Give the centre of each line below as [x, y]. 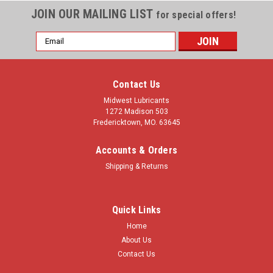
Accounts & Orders [136, 150]
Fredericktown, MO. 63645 [136, 122]
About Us [136, 240]
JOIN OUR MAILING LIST [94, 14]
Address [52, 50]
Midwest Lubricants [136, 100]
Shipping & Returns [136, 166]
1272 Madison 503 [136, 111]
